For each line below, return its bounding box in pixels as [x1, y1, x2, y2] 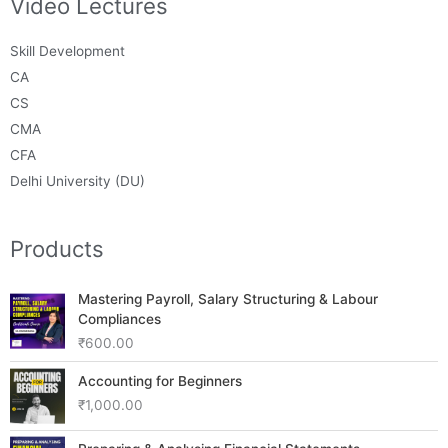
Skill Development [10, 42, 125, 59]
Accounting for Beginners [78, 372, 243, 389]
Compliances [78, 310, 162, 327]
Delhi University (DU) [10, 172, 145, 189]
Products [10, 234, 104, 262]
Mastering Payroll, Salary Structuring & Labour [78, 290, 379, 307]
